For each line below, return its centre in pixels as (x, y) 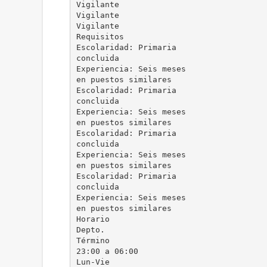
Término (93, 240)
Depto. (90, 229)
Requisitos (100, 36)
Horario (93, 219)
